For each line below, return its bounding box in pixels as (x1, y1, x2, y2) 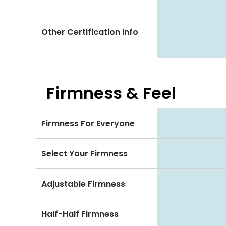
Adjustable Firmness (41, 178, 125, 190)
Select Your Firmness (41, 147, 128, 159)
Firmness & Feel (46, 82, 176, 105)
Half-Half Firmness (41, 208, 119, 220)
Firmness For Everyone (41, 117, 135, 129)
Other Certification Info (41, 26, 138, 38)
